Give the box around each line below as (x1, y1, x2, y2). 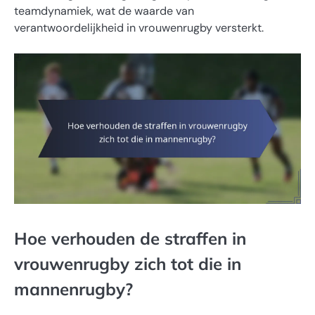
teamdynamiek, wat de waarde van (14, 3, 194, 18)
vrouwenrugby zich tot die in (14, 252, 241, 274)
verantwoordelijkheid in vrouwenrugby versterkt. (14, 20, 264, 35)
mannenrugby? (14, 278, 133, 300)
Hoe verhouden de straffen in (14, 227, 246, 249)
